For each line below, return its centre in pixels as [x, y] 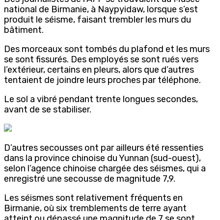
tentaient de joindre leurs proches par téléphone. [102, 80]
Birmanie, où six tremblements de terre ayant [95, 208]
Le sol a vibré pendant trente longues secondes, [101, 99]
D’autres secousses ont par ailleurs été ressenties [104, 148]
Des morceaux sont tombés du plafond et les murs [107, 49]
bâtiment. [24, 30]
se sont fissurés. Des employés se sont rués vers [101, 59]
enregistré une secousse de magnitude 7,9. [90, 179]
